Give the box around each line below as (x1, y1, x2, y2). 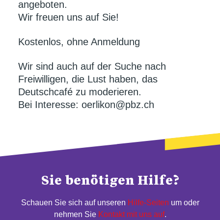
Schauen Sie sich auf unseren (21, 198, 128, 207)
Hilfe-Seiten (127, 198, 169, 207)
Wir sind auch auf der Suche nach (18, 60, 166, 72)
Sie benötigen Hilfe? (41, 172, 179, 188)
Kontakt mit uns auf (98, 210, 165, 219)
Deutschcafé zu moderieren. (18, 86, 141, 97)
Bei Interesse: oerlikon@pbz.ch (18, 99, 154, 110)
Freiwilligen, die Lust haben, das (18, 73, 158, 84)
